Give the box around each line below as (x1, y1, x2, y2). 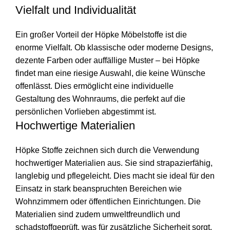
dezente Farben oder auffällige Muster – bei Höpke (15, 55, 200, 65)
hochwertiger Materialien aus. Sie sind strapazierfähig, (15, 158, 213, 167)
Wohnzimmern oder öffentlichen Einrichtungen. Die (15, 197, 201, 206)
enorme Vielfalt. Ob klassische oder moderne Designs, (15, 43, 213, 52)
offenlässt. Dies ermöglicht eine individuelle (15, 81, 174, 90)
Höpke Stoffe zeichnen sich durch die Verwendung (15, 145, 199, 155)
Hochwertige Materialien (15, 119, 135, 132)
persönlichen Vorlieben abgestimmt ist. (15, 107, 156, 116)
